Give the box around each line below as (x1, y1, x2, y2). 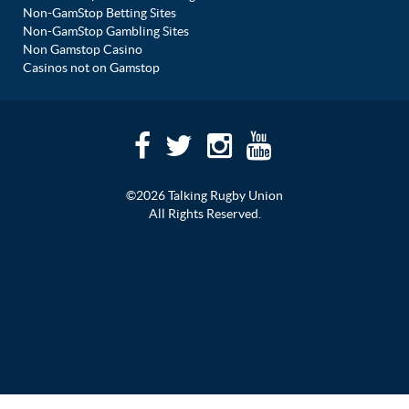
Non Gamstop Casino (23, 42, 142, 58)
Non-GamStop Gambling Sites (23, 24, 189, 39)
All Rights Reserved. (148, 206, 261, 222)
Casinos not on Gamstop (23, 60, 160, 76)
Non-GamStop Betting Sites (23, 5, 176, 21)
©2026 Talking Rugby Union (126, 188, 283, 204)
